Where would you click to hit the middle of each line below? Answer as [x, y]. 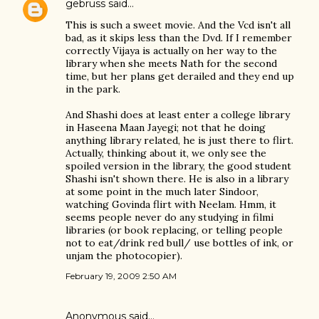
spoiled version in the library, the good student [178, 166]
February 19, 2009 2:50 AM [121, 276]
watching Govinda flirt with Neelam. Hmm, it [171, 204]
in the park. [93, 89]
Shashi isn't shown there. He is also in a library [177, 179]
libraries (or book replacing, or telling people [174, 230]
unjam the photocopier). [124, 256]
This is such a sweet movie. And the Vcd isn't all [178, 25]
